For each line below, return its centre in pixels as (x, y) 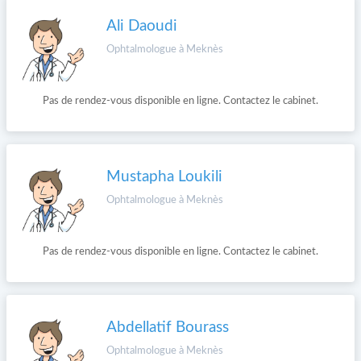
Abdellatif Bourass (168, 328)
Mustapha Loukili (164, 177)
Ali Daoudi (142, 26)
